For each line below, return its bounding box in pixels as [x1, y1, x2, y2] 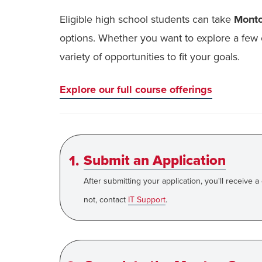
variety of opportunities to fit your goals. [60, 50, 240, 63]
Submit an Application [84, 152, 226, 169]
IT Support [128, 195, 166, 205]
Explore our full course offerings [60, 83, 212, 96]
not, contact [84, 195, 128, 205]
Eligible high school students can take [60, 13, 234, 26]
